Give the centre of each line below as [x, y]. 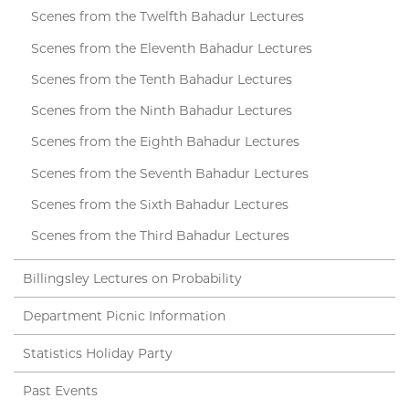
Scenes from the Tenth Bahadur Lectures [161, 79]
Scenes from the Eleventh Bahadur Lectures [171, 48]
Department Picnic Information [124, 316]
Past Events [60, 391]
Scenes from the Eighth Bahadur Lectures [165, 142]
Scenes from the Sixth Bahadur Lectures [159, 204]
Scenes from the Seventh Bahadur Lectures [169, 173]
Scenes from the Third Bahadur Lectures [160, 236]
